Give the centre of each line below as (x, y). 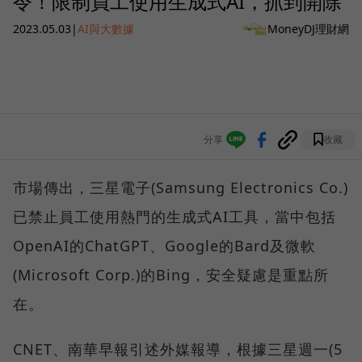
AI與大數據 (106, 29)
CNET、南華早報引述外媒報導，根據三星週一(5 (178, 349)
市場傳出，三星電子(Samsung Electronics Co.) (181, 187)
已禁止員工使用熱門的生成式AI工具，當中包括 (175, 216)
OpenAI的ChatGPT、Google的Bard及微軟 (164, 245)
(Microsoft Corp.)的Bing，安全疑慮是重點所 (171, 274)
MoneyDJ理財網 (308, 29)
